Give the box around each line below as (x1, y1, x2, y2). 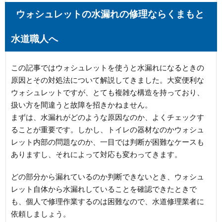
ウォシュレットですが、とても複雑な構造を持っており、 (11, 88, 205, 97)
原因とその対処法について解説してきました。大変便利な (11, 75, 205, 84)
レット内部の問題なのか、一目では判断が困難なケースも (11, 137, 205, 146)
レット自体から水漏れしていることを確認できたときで (11, 184, 197, 193)
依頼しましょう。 (11, 209, 71, 218)
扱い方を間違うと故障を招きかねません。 (11, 100, 153, 109)
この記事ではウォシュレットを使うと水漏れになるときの (11, 63, 205, 72)
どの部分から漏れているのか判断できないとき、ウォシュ (11, 172, 205, 181)
